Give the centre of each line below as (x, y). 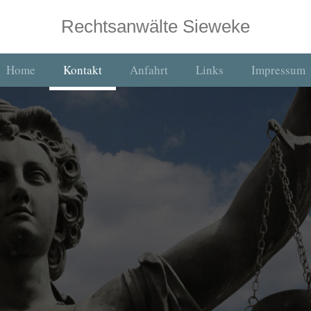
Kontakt (82, 69)
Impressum (278, 69)
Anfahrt (149, 69)
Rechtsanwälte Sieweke (155, 26)
